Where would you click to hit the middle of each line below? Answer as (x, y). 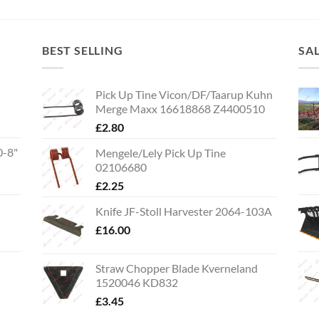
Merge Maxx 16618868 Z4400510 (180, 108)
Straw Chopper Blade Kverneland (177, 268)
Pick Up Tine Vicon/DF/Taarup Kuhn (184, 94)
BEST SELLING (83, 51)
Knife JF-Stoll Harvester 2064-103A (184, 211)
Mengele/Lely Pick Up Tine (161, 152)
